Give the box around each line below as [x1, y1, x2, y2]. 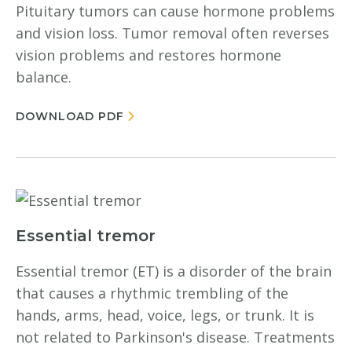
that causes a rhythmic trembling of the [16, 284, 288, 302]
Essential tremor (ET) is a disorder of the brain [16, 262, 332, 280]
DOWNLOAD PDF [16, 109, 124, 123]
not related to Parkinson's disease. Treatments [16, 328, 335, 346]
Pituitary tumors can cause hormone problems [16, 2, 335, 20]
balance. [16, 68, 71, 86]
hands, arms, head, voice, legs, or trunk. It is [16, 306, 314, 324]
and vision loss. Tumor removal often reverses [16, 24, 329, 42]
